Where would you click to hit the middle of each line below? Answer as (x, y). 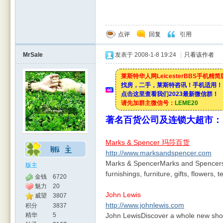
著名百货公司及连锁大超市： (164, 120)
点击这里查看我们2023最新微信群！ (170, 94)
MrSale (33, 55)
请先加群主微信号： (148, 103)
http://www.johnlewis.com (145, 205)
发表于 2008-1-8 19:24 (146, 55)
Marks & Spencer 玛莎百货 (148, 142)
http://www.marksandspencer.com (159, 153)
